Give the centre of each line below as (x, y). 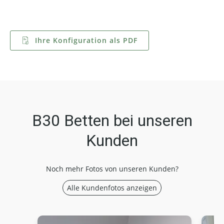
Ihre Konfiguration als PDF (85, 40)
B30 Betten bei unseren (112, 121)
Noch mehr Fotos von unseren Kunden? (112, 169)
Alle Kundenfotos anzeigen (112, 188)
